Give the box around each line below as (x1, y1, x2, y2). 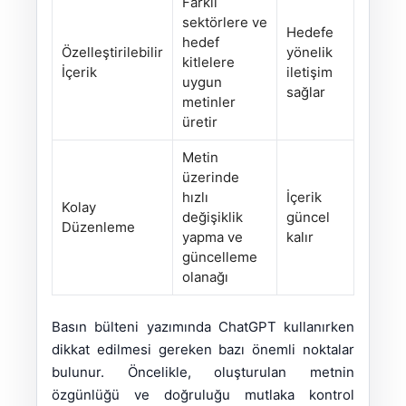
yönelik (286, 43, 333, 62)
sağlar (286, 83, 325, 101)
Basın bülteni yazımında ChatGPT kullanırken (52, 318, 354, 336)
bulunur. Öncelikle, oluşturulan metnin (52, 363, 354, 382)
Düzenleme (62, 218, 135, 237)
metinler (182, 93, 236, 111)
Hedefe (286, 24, 333, 42)
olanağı (182, 268, 228, 286)
